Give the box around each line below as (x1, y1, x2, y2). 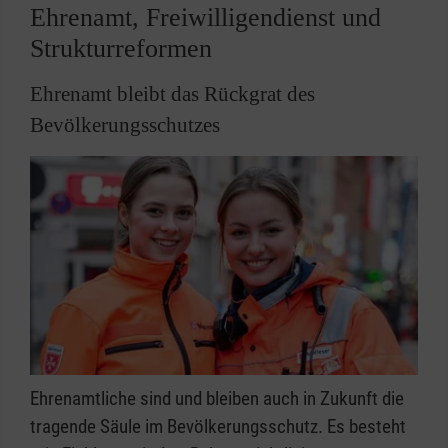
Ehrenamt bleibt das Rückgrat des (30, 82, 315, 107)
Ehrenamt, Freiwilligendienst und (30, 3, 381, 33)
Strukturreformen (30, 34, 212, 64)
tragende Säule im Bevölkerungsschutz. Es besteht (30, 414, 406, 438)
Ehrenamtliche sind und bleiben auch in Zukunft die (30, 386, 404, 410)
